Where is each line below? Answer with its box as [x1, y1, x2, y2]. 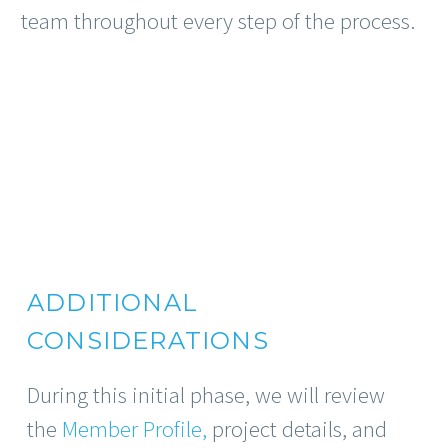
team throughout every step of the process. [21, 5, 415, 35]
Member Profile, [62, 413, 207, 443]
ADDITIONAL [27, 288, 198, 318]
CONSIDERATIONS [27, 326, 269, 356]
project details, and [207, 413, 387, 443]
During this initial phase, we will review [27, 379, 385, 409]
